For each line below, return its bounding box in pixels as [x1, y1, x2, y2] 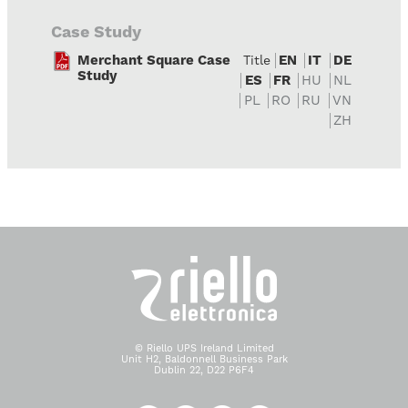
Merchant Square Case [77, 52, 230, 69]
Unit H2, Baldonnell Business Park [120, 352, 288, 365]
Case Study [51, 22, 141, 42]
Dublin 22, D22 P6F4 [154, 363, 254, 376]
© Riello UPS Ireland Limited [134, 342, 274, 354]
